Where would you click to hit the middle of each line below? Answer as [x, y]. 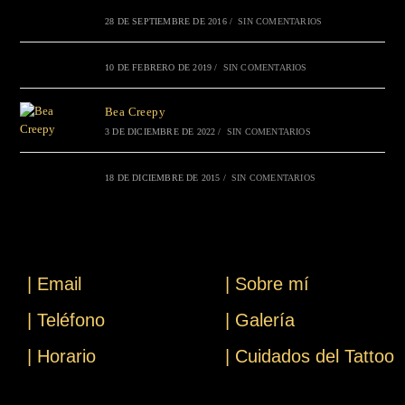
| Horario [61, 357]
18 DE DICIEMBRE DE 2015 [162, 178]
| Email [54, 284]
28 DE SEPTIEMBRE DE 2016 [165, 22]
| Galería [260, 320]
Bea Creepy [135, 112]
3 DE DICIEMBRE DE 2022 [160, 132]
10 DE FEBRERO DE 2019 [158, 68]
